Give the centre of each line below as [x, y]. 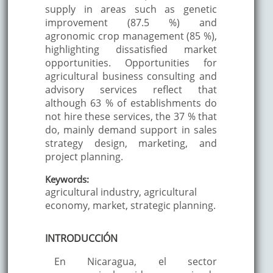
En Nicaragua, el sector [136, 261]
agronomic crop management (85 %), [131, 36]
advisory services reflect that [131, 89]
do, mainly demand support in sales [131, 129]
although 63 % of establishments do [131, 103]
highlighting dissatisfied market [131, 49]
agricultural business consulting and [131, 76]
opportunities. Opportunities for [131, 62]
